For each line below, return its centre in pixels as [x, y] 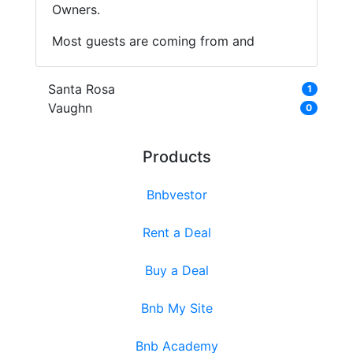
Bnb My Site [176, 308]
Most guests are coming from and [153, 41]
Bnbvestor [176, 194]
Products [176, 156]
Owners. [76, 9]
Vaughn [70, 108]
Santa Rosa [81, 89]
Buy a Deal [176, 270]
